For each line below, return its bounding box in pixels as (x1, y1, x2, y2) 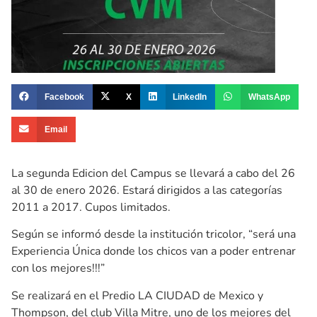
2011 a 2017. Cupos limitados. (11, 199, 171, 215)
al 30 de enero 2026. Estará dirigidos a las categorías (11, 182, 282, 198)
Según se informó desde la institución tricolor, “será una (11, 226, 296, 243)
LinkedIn (173, 91, 207, 102)
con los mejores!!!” (11, 260, 105, 277)
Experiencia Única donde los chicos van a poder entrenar (11, 243, 296, 260)
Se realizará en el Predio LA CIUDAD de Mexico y (11, 287, 263, 304)
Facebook (44, 91, 84, 102)
